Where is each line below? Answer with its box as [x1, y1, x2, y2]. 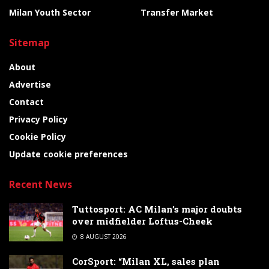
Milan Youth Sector [9, 6, 91, 18]
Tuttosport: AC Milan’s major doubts [72, 202, 242, 215]
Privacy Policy [9, 113, 68, 125]
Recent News [9, 177, 72, 191]
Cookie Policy [9, 130, 66, 142]
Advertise [9, 78, 51, 90]
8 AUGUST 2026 [79, 232, 127, 241]
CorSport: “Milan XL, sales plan [72, 255, 220, 267]
